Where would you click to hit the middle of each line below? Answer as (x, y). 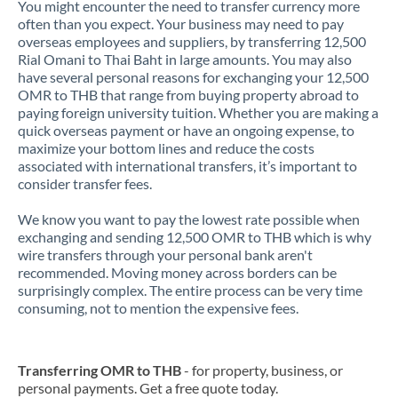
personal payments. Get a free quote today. (148, 388)
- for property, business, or (262, 370)
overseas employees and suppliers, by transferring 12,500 (192, 41)
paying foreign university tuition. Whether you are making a (198, 112)
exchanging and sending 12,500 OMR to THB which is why (195, 237)
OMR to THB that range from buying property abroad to (188, 95)
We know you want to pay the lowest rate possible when (189, 219)
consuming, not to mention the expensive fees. (158, 308)
